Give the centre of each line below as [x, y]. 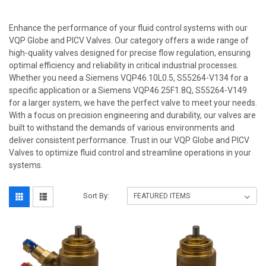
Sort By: [96, 195]
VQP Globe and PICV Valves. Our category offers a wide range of [129, 40]
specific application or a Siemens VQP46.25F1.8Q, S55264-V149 [128, 90]
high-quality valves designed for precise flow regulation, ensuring [130, 53]
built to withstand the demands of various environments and [122, 127]
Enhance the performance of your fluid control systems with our [128, 28]
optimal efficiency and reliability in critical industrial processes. [124, 65]
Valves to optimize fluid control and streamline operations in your [130, 152]
